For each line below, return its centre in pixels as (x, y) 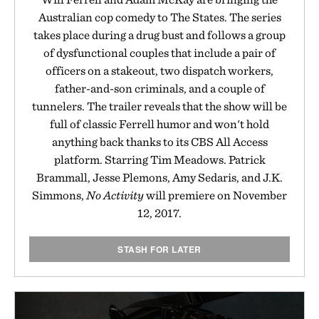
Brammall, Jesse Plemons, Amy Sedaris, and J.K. (159, 177)
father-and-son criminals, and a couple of (159, 88)
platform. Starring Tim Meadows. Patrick (159, 159)
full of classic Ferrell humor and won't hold (159, 124)
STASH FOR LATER (159, 249)
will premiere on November (215, 195)
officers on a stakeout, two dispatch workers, (159, 70)
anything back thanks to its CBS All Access (159, 141)
